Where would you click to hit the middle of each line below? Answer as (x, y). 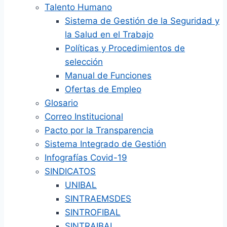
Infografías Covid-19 (86, 158)
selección (84, 62)
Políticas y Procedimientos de (125, 48)
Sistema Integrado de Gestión (105, 144)
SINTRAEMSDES (98, 199)
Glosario (61, 103)
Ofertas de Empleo (103, 89)
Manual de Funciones (108, 75)
